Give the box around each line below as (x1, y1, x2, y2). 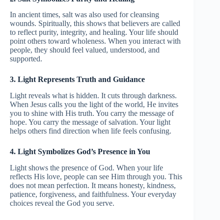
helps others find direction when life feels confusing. (10, 127, 171, 136)
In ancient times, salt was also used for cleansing (10, 10, 159, 19)
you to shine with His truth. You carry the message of (10, 109, 174, 118)
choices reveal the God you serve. (10, 198, 114, 207)
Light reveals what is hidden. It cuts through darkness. (10, 91, 177, 100)
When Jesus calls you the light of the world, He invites (10, 100, 178, 109)
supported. (10, 55, 42, 63)
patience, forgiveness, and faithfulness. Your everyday (10, 190, 176, 198)
